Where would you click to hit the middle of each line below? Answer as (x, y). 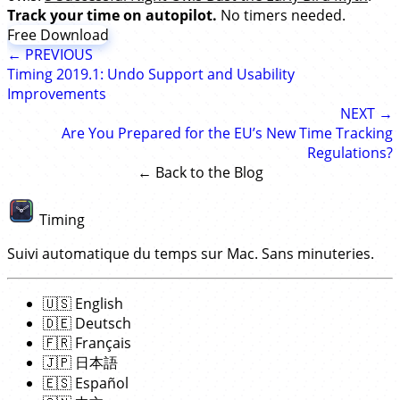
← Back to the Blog (200, 173)
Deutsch (101, 323)
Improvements (57, 94)
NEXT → (367, 114)
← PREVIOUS (50, 55)
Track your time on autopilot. (112, 16)
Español (100, 383)
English (97, 304)
